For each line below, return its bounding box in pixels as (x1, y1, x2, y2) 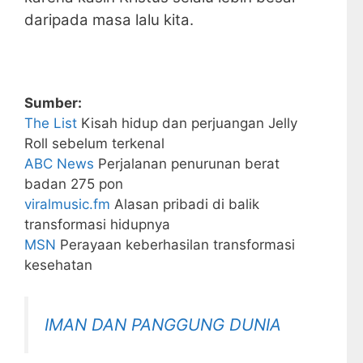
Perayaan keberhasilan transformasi (56, 237, 295, 254)
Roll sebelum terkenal (24, 135, 164, 152)
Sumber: (24, 95, 82, 112)
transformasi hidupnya (24, 216, 170, 233)
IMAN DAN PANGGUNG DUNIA (45, 314, 281, 335)
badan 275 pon (24, 176, 123, 193)
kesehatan (24, 257, 92, 274)
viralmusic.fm (24, 196, 110, 213)
